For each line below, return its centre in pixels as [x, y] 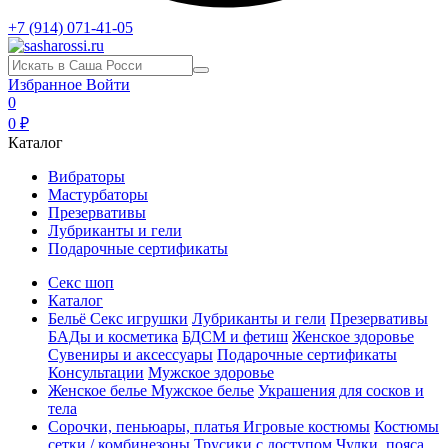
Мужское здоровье [211, 372]
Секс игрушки [139, 318]
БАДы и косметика [113, 336]
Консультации [96, 372]
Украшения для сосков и [341, 390]
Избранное [47, 84]
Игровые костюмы [306, 426]
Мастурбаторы [98, 194]
